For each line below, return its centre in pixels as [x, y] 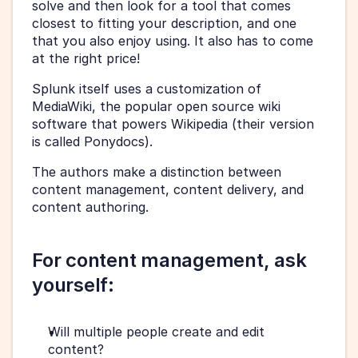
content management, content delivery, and [168, 189]
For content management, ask [169, 260]
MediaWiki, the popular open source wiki [156, 106]
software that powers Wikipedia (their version [173, 123]
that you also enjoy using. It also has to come [173, 40]
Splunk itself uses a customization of [147, 88]
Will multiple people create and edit [156, 331]
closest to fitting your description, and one [164, 23]
